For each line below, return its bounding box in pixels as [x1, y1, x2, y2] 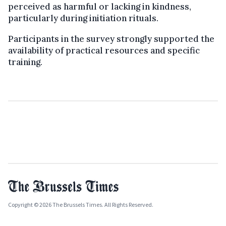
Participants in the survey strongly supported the [8, 33, 214, 44]
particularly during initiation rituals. [8, 12, 158, 24]
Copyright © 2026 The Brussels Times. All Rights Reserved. [8, 200, 153, 208]
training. [8, 56, 42, 68]
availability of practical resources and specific [8, 44, 200, 56]
